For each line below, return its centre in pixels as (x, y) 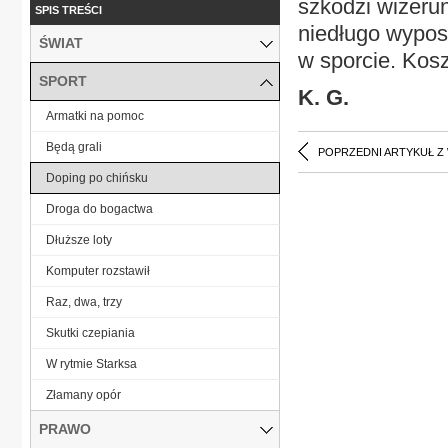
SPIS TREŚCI (68, 9)
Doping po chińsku (97, 177)
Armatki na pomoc (95, 115)
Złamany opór (83, 394)
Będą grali (74, 146)
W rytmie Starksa (91, 363)
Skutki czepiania (90, 332)
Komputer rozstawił (98, 270)
